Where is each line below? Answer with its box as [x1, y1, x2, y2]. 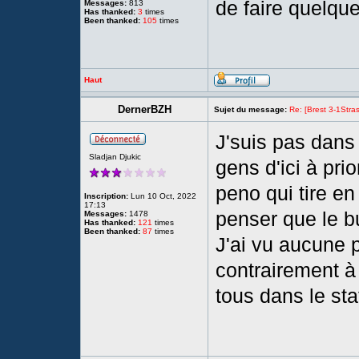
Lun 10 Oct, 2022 [128, 192, 196, 200]
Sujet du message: [214, 105, 287, 114]
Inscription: [84, 192, 128, 200]
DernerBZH [117, 103, 171, 115]
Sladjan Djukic [89, 152, 141, 161]
